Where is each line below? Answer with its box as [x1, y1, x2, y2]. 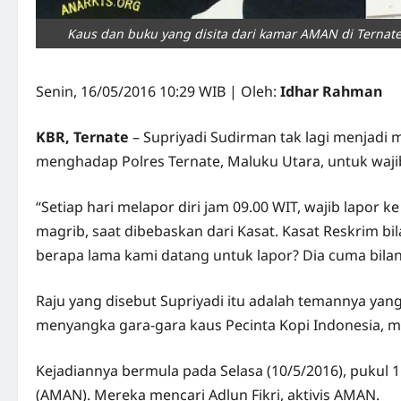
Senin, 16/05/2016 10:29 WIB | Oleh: [36, 81, 280, 101]
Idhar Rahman [280, 81, 386, 101]
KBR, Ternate [36, 127, 129, 147]
